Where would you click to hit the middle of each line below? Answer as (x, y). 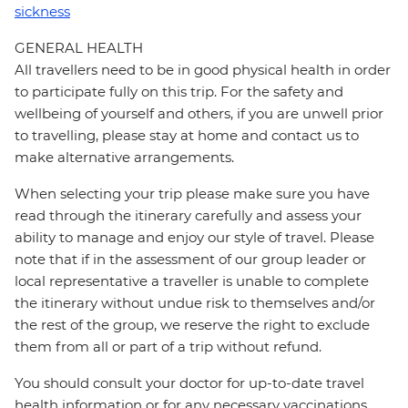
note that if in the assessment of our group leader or (190, 260)
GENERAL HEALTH (79, 48)
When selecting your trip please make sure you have (192, 194)
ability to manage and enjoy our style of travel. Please (194, 238)
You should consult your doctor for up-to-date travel (189, 383)
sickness (42, 12)
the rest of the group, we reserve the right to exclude (192, 325)
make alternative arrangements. (124, 158)
